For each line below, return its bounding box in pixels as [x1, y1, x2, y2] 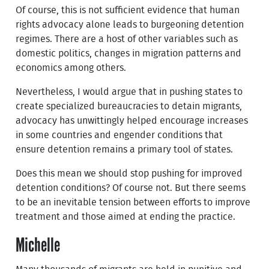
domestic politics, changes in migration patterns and [16, 48, 242, 58]
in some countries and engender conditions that [16, 130, 223, 140]
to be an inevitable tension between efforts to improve [16, 197, 251, 207]
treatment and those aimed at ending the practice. [16, 211, 236, 222]
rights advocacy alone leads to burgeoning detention [16, 19, 244, 29]
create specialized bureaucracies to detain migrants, [16, 101, 243, 111]
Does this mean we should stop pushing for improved [16, 168, 243, 178]
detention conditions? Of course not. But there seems [16, 183, 246, 193]
